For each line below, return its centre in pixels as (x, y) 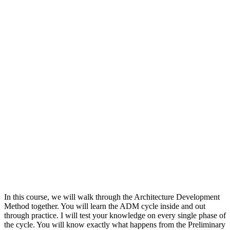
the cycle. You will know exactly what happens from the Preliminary (115, 224)
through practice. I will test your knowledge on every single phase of (115, 215)
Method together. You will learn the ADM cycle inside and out (105, 206)
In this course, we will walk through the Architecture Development (112, 197)
